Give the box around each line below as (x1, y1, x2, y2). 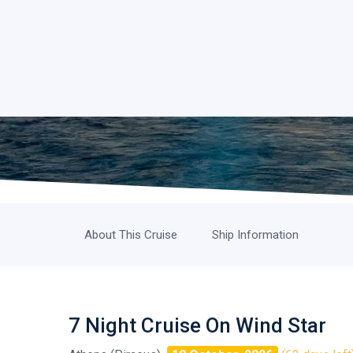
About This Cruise (84, 228, 177, 242)
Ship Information (212, 228, 299, 242)
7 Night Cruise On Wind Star (69, 314, 326, 337)
